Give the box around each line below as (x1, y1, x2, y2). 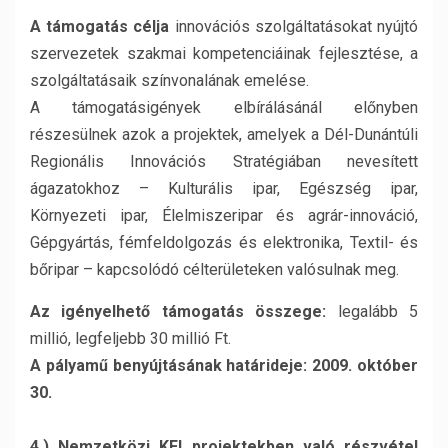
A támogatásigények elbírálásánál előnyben (30, 98, 418, 117)
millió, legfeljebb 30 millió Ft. (30, 329, 231, 348)
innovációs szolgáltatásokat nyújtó (169, 17, 419, 36)
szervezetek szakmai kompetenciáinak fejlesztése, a (30, 44, 418, 63)
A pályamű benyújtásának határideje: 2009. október (30, 356, 418, 375)
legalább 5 (326, 302, 419, 321)
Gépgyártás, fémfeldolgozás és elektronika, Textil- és (30, 233, 418, 252)
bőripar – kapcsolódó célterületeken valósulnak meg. (30, 260, 399, 279)
